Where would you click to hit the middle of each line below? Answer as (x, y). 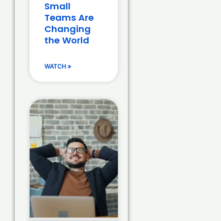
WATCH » (58, 67)
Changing (68, 29)
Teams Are (69, 18)
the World (67, 40)
